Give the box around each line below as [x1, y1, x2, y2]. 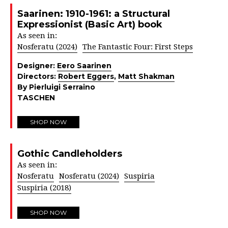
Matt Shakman [118, 71, 175, 81]
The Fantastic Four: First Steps [82, 42, 193, 51]
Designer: [17, 61, 57, 70]
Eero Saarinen [57, 61, 111, 70]
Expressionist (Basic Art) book [17, 18, 162, 30]
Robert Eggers [58, 71, 114, 81]
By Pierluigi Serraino [17, 82, 95, 92]
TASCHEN [17, 93, 55, 102]
